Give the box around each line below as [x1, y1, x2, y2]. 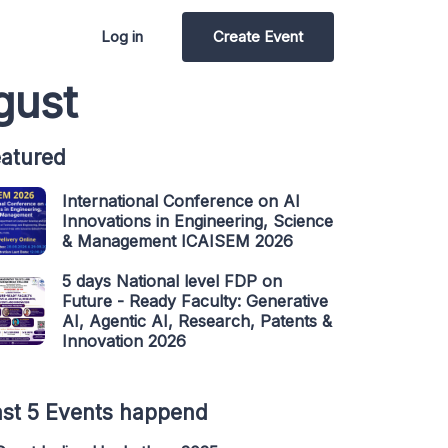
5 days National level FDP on [62, 271, 282, 291]
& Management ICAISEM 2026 [62, 231, 293, 251]
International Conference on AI [62, 191, 300, 211]
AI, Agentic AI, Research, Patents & [62, 311, 332, 331]
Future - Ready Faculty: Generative [62, 291, 328, 311]
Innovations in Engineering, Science [62, 211, 333, 231]
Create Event [213, 27, 303, 46]
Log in [101, 27, 143, 46]
